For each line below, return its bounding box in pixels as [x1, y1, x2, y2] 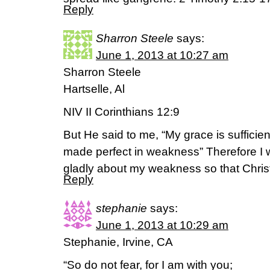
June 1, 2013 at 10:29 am [96, 219, 228, 231]
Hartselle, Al [63, 83, 125, 95]
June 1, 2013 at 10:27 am [96, 49, 228, 61]
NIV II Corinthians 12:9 [63, 105, 180, 118]
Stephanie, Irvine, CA [63, 236, 173, 248]
